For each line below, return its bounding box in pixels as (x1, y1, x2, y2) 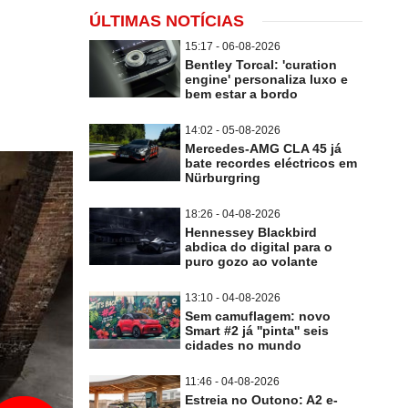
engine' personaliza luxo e (185, 72, 348, 87)
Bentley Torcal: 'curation (185, 57, 337, 72)
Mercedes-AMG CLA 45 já (185, 141, 342, 156)
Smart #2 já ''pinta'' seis (185, 323, 329, 338)
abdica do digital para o (185, 240, 332, 254)
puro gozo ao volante (185, 254, 318, 269)
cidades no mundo (185, 338, 301, 352)
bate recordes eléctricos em (185, 156, 357, 170)
